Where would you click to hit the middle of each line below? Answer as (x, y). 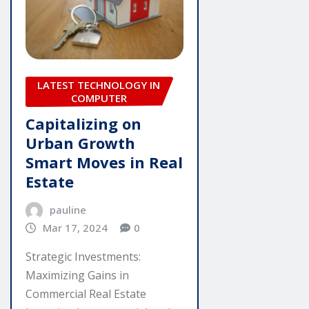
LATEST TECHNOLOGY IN (99, 85)
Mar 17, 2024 (75, 227)
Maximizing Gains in (77, 276)
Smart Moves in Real (104, 162)
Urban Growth (80, 142)
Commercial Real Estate (86, 294)
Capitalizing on (83, 123)
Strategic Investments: (83, 257)
